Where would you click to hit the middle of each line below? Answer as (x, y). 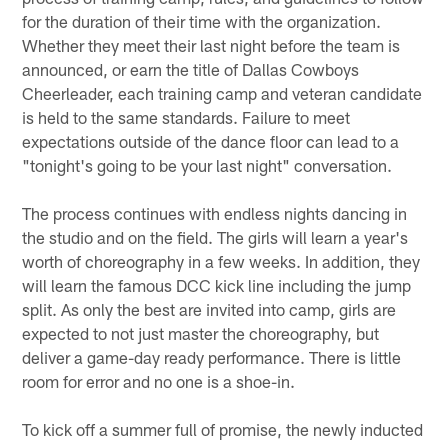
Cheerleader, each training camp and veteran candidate (222, 92)
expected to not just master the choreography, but (201, 332)
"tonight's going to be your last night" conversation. (209, 164)
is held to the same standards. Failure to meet (186, 116)
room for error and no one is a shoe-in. (161, 380)
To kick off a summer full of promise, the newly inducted (223, 428)
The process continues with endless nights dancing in (215, 212)
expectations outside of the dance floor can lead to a (211, 140)
